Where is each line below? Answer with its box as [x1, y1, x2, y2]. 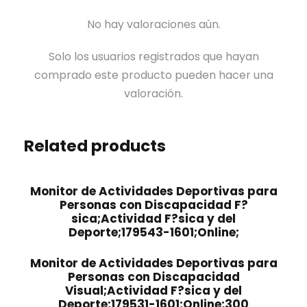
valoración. [124, 86, 183, 101]
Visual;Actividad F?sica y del [65, 282, 242, 299]
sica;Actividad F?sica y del [71, 210, 236, 227]
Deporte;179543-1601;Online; [68, 224, 239, 241]
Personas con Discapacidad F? [59, 197, 248, 213]
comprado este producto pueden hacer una [34, 67, 273, 83]
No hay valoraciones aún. [86, 16, 221, 32]
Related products [24, 135, 166, 157]
